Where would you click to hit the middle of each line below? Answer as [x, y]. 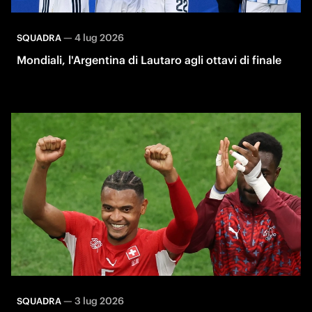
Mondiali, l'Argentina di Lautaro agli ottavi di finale [149, 60]
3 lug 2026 [99, 301]
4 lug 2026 [99, 37]
